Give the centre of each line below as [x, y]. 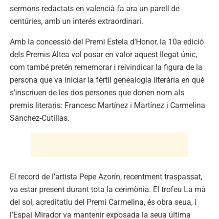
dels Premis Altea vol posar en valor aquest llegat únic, [103, 55]
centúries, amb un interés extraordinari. [77, 22]
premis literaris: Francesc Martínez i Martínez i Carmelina [108, 106]
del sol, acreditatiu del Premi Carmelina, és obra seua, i [103, 202]
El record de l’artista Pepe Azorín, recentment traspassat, [106, 177]
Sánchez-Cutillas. [40, 118]
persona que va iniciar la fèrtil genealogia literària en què [107, 80]
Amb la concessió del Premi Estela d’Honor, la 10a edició [107, 42]
